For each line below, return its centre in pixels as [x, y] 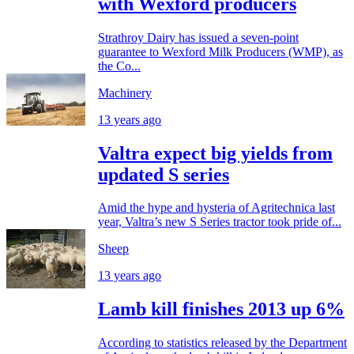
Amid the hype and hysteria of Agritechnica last [217, 208]
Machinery [125, 92]
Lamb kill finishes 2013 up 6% [221, 309]
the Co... [119, 66]
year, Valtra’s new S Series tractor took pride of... [220, 222]
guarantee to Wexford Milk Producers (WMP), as [220, 51]
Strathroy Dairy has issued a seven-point [198, 37]
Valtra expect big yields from [215, 153]
